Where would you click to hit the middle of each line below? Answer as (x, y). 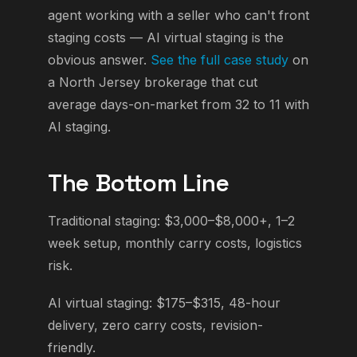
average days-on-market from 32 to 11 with (178, 104)
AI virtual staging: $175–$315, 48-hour (164, 303)
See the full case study (220, 60)
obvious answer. (99, 60)
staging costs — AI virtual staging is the (166, 37)
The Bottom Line (139, 183)
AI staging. (79, 127)
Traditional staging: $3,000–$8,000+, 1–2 (171, 221)
